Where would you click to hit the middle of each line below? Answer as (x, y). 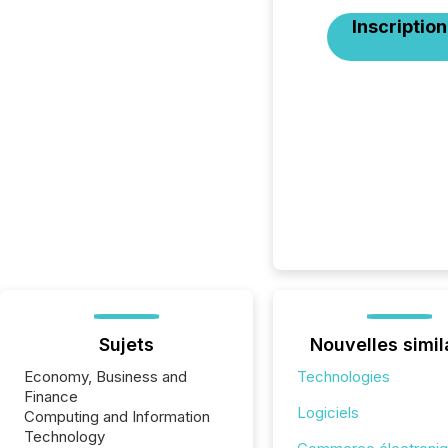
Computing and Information (117, 416)
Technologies (343, 376)
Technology (64, 436)
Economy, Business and (105, 376)
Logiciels (327, 412)
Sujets (126, 344)
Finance (51, 396)
